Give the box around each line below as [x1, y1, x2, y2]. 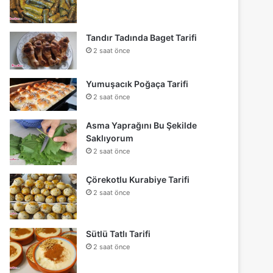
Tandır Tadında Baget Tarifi [86, 32, 197, 43]
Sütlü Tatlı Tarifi [86, 229, 151, 239]
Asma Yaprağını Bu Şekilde [86, 120, 197, 131]
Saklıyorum [86, 133, 134, 144]
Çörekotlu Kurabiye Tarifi [86, 174, 190, 185]
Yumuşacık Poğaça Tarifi [86, 78, 189, 89]
